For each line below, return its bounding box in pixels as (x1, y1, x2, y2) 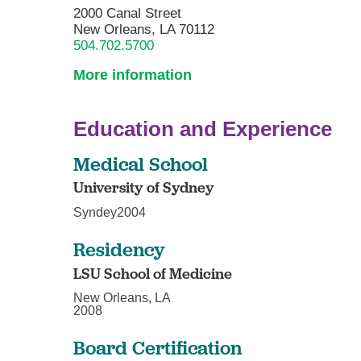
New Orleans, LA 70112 (73, 21, 215, 37)
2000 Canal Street (73, 5, 182, 21)
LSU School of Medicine (73, 263, 233, 283)
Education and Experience (73, 118, 333, 141)
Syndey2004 (73, 205, 147, 220)
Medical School (73, 151, 209, 176)
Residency (73, 237, 166, 262)
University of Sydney (73, 178, 215, 197)
